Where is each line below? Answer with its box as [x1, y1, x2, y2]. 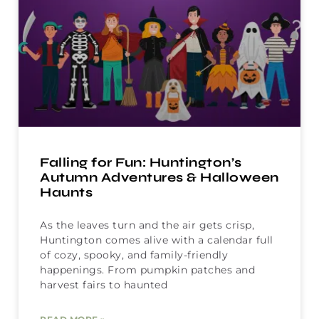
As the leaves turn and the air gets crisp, [40, 219, 254, 232]
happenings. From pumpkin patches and [40, 263, 255, 277]
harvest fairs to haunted [40, 278, 167, 292]
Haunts [40, 184, 93, 201]
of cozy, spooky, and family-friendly [40, 249, 228, 262]
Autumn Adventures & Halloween [40, 169, 279, 186]
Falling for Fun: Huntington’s [40, 155, 242, 171]
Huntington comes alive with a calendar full [40, 234, 273, 247]
